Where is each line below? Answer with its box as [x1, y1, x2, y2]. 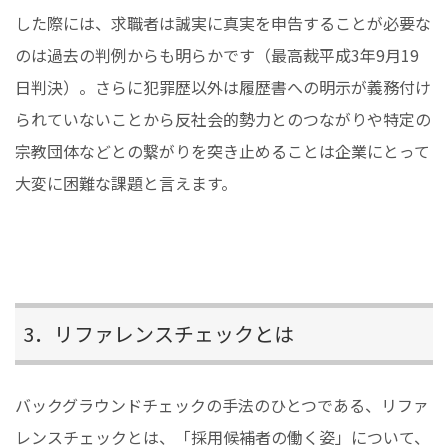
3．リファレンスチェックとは [23, 318, 294, 348]
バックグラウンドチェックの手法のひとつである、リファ [15, 392, 429, 417]
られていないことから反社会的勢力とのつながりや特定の [15, 106, 431, 131]
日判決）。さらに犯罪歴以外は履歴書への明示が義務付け [15, 74, 431, 99]
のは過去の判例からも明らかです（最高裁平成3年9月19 [15, 42, 419, 67]
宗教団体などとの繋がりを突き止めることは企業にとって [15, 138, 430, 163]
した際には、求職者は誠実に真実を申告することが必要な [15, 10, 431, 35]
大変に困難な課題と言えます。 [15, 170, 237, 195]
